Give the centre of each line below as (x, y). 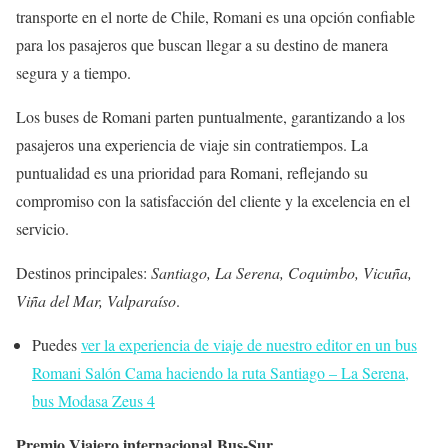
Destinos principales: (83, 273)
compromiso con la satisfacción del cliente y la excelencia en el (213, 201)
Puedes (56, 345)
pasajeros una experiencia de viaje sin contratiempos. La (192, 145)
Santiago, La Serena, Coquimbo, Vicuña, (281, 273)
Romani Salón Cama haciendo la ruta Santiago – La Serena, (220, 373)
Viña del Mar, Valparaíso (96, 301)
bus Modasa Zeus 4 (93, 401)
